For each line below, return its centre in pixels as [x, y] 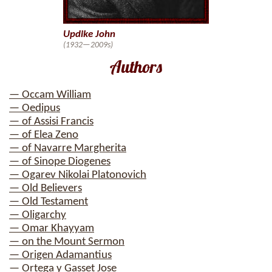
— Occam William [50, 95]
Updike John [89, 34]
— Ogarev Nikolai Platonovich [78, 175]
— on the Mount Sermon [67, 242]
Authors [136, 66]
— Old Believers [46, 189]
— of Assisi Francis [51, 122]
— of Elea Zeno [44, 135]
